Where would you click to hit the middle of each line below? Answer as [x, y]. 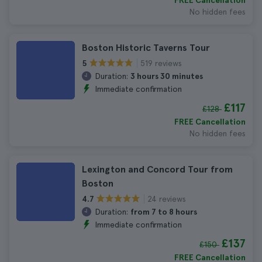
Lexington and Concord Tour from [157, 169]
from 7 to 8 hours [164, 212]
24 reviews [167, 199]
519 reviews [161, 63]
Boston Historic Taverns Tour [146, 48]
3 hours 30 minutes [167, 76]
